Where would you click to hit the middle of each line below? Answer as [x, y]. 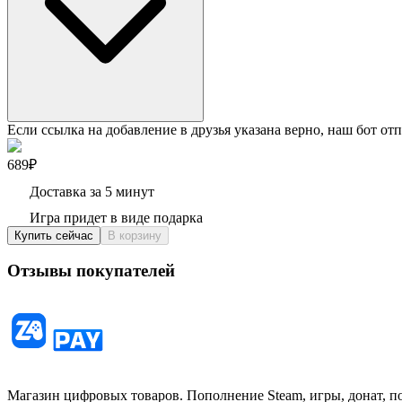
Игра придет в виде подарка [116, 217]
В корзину [135, 235]
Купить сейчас [54, 235]
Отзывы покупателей [91, 271]
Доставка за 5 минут [92, 191]
